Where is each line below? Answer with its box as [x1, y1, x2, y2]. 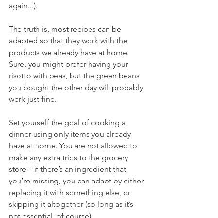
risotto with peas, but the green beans [9, 71, 142, 80]
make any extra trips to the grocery [9, 152, 130, 162]
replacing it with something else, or [9, 187, 132, 197]
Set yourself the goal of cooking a [9, 117, 127, 127]
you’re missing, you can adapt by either [9, 176, 145, 185]
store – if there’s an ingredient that [9, 164, 128, 174]
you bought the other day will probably [9, 82, 145, 92]
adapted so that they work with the [9, 36, 129, 45]
